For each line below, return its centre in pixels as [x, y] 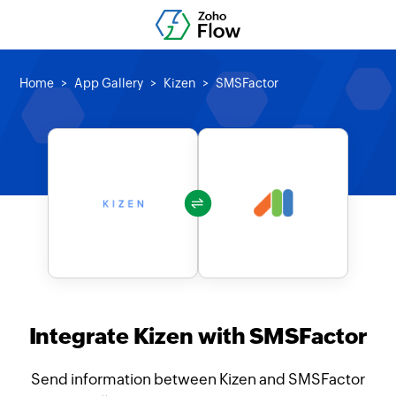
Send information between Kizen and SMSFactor [198, 379]
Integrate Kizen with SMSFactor [198, 336]
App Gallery [109, 83]
